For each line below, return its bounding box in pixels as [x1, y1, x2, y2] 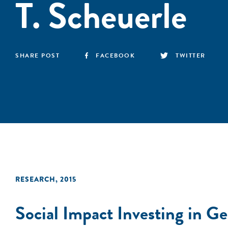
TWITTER [176, 51, 206, 60]
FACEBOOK [96, 51, 135, 60]
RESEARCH [15, 174, 55, 184]
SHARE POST [15, 51, 60, 60]
